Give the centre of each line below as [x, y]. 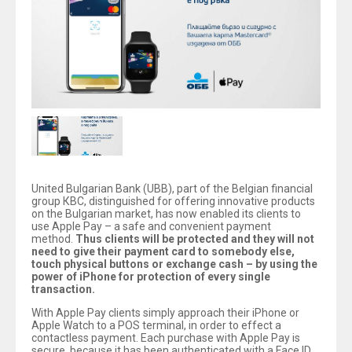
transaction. [63, 289]
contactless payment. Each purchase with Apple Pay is [166, 338]
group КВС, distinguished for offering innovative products [173, 201]
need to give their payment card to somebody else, [163, 251]
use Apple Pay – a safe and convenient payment [151, 226]
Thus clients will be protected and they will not [195, 239]
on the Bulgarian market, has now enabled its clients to [166, 214]
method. [53, 239]
